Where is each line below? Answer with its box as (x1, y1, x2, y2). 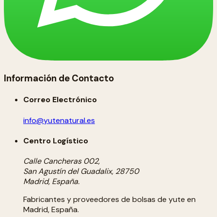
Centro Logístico (23, 135, 88, 146)
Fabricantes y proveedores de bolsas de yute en (23, 194, 196, 205)
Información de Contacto (4, 72, 114, 85)
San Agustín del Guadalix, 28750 (23, 166, 139, 177)
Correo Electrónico (23, 94, 97, 105)
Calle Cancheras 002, (23, 156, 100, 167)
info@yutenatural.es (23, 115, 95, 125)
